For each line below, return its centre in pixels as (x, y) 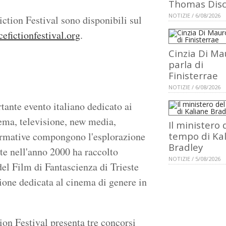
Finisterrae (193, 76)
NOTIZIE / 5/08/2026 (194, 159)
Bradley (186, 147)
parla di (186, 65)
